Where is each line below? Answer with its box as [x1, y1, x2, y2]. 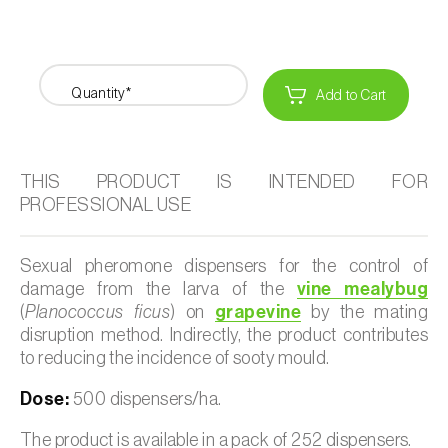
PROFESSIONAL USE [20, 195, 192, 214]
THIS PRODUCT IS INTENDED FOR [20, 172, 428, 191]
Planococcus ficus [25, 302, 170, 321]
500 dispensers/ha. [69, 389, 222, 408]
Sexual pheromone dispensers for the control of [20, 256, 428, 275]
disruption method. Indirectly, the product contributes [20, 325, 428, 344]
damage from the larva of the [20, 279, 297, 298]
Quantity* [71, 83, 131, 102]
